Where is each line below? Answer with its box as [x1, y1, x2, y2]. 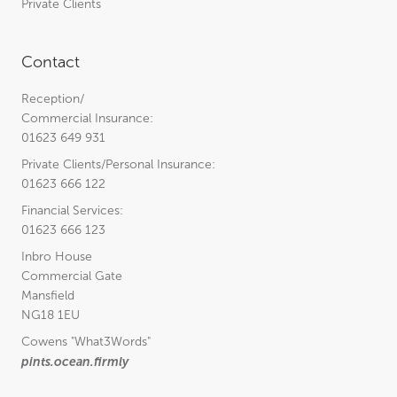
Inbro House [21, 249, 92, 263]
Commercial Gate [21, 269, 122, 283]
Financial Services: [21, 203, 123, 217]
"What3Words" [71, 334, 151, 348]
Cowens [21, 334, 71, 348]
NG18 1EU [21, 307, 80, 322]
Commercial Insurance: [21, 111, 153, 125]
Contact [21, 52, 80, 71]
